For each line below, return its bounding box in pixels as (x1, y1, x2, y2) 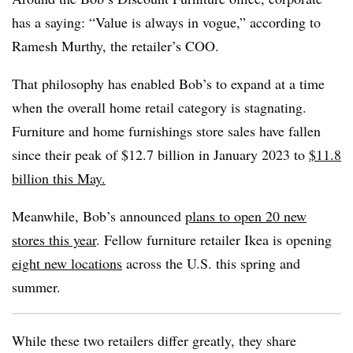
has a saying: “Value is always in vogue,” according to (12, 13, 321, 32)
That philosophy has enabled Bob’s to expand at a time (12, 74, 325, 93)
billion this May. (12, 169, 106, 188)
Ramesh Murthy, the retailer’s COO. (12, 36, 219, 55)
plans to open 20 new (185, 206, 307, 225)
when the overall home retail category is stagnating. (12, 98, 307, 117)
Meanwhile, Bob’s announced (12, 206, 185, 225)
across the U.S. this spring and (122, 254, 300, 273)
